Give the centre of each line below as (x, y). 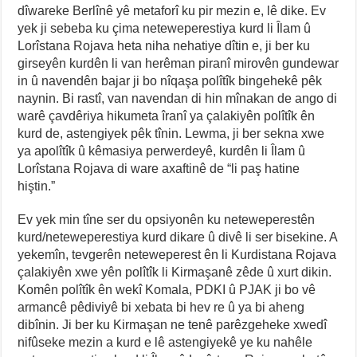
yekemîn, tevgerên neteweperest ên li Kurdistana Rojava (177, 254)
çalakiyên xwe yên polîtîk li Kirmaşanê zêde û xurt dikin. (175, 272)
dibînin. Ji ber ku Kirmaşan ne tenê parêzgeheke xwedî (173, 324)
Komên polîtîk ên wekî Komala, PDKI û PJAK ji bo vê (167, 289)
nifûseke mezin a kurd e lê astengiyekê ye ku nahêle (165, 342)
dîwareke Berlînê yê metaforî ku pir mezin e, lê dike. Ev (172, 10)
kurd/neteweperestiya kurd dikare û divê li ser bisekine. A (178, 237)
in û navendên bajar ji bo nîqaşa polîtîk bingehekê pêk (170, 80)
